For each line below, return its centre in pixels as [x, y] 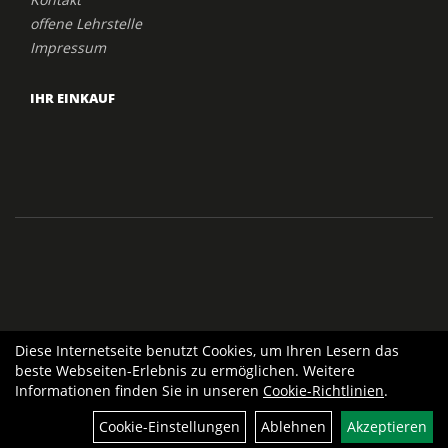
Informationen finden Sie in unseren [139, 390]
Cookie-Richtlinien [323, 390]
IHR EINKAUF [72, 97]
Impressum [68, 47]
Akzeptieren [387, 426]
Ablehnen [293, 426]
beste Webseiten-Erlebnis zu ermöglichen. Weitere [185, 370]
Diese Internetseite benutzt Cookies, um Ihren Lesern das [207, 350]
